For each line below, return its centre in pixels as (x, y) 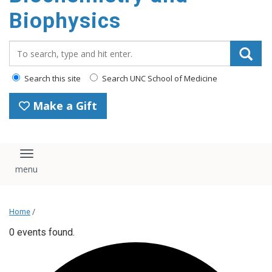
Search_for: (36, 47)
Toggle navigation (71, 159)
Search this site (52, 78)
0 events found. (42, 232)
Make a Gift (63, 106)
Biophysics (65, 21)
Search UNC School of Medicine (159, 78)
